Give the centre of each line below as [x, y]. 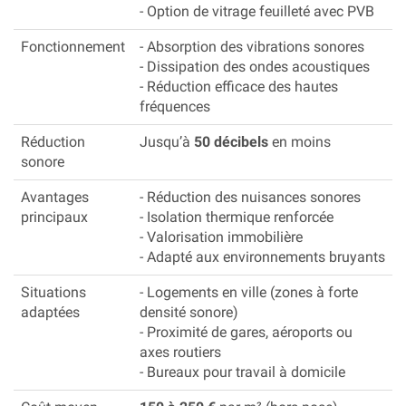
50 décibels [231, 141]
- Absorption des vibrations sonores [252, 46]
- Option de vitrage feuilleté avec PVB [257, 11]
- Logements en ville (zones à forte [249, 292]
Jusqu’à [167, 141]
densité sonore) [189, 312]
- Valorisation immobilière [221, 237]
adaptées [50, 312]
